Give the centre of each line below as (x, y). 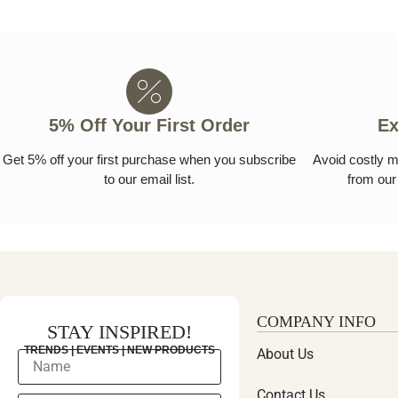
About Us (285, 354)
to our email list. (149, 179)
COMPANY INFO (316, 322)
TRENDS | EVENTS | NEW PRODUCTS (119, 350)
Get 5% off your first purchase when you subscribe (149, 160)
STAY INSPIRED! (119, 332)
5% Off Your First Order (149, 126)
